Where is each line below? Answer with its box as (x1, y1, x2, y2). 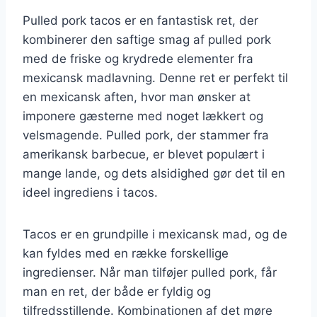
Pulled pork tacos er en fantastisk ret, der (23, 13, 258, 28)
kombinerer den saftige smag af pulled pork (23, 32, 271, 47)
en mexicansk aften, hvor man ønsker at (23, 89, 250, 104)
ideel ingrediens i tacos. (23, 185, 158, 200)
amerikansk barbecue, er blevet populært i (23, 146, 265, 161)
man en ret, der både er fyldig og (23, 284, 211, 299)
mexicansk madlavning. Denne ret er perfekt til (23, 70, 288, 85)
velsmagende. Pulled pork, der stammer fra (23, 127, 269, 142)
